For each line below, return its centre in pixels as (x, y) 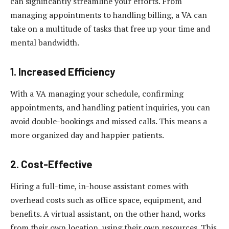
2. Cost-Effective (51, 164)
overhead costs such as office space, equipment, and (106, 200)
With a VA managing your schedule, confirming (97, 93)
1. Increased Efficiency (63, 71)
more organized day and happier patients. (87, 135)
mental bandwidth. (45, 42)
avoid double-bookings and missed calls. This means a (109, 121)
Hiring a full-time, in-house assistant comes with (99, 186)
